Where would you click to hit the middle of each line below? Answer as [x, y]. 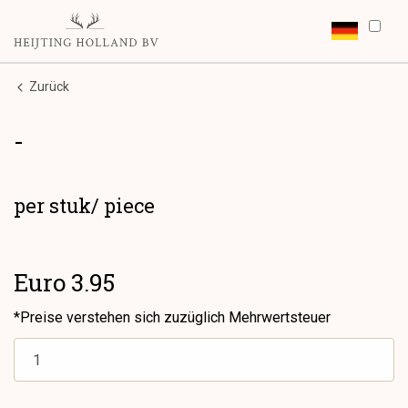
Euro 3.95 [64, 283]
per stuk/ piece [84, 205]
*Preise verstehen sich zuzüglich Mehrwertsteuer [172, 318]
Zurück [48, 86]
